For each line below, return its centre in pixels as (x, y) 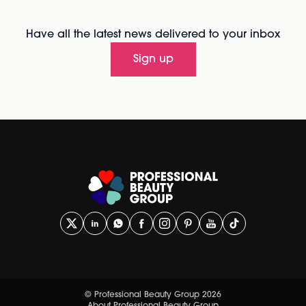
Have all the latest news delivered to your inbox (153, 35)
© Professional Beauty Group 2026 (153, 295)
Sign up (153, 60)
